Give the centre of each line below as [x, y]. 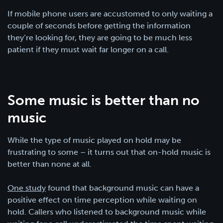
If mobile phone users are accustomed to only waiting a [110, 13]
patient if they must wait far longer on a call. [89, 49]
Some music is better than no [104, 100]
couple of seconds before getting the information [99, 25]
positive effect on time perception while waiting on [102, 200]
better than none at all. [50, 164]
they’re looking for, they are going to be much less [100, 37]
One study [27, 188]
